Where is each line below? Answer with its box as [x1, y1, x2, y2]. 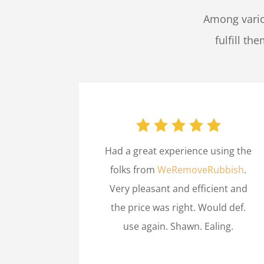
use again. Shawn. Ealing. [123, 219, 234, 233]
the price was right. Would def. [111, 200, 246, 214]
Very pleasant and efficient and [109, 181, 247, 195]
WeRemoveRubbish [157, 163, 245, 176]
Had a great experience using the [105, 144, 252, 157]
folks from [110, 163, 158, 176]
